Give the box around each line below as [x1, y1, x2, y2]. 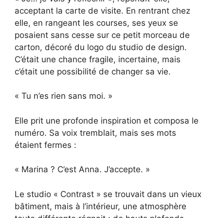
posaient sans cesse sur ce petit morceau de [15, 30, 190, 40]
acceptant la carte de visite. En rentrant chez [15, 5, 190, 16]
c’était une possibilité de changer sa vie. [15, 66, 171, 76]
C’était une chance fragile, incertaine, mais [15, 54, 181, 64]
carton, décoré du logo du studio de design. [15, 42, 187, 52]
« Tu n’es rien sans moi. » [15, 91, 112, 101]
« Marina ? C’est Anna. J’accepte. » [15, 164, 150, 175]
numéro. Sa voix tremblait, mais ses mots [15, 127, 176, 138]
